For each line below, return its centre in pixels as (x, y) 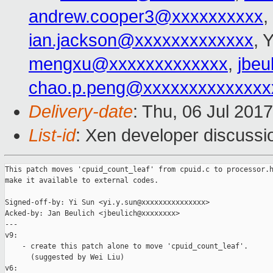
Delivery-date (81, 112)
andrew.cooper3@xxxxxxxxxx (146, 17)
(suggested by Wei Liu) (65, 257)
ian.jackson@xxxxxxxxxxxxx (141, 41)
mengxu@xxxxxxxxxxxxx (128, 64)
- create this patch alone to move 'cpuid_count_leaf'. (126, 246)
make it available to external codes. (82, 181)
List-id (52, 136)
